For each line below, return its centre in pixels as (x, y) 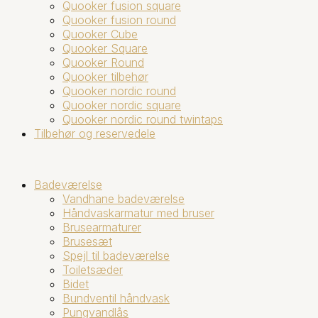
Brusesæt (87, 241)
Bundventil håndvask (116, 298)
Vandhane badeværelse (124, 198)
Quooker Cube (100, 34)
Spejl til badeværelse (116, 255)
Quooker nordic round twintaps (143, 119)
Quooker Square (105, 48)
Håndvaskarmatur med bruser (138, 213)
